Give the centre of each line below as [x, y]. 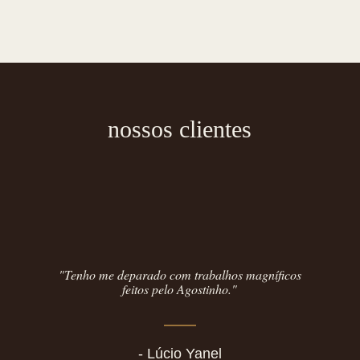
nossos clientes [180, 129]
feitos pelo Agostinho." [180, 288]
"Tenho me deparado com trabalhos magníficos [180, 274]
